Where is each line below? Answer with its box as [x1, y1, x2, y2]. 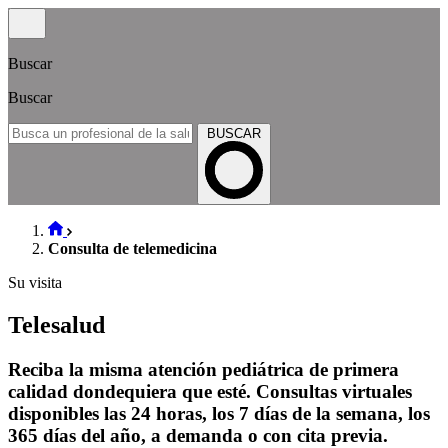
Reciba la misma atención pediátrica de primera [8, 358, 399, 380]
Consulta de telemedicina [48, 239, 217, 257]
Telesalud [8, 311, 105, 338]
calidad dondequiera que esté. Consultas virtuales [8, 380, 412, 402]
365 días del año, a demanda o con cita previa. [8, 424, 388, 446]
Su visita [8, 273, 62, 291]
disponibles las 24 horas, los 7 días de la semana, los [8, 402, 430, 424]
